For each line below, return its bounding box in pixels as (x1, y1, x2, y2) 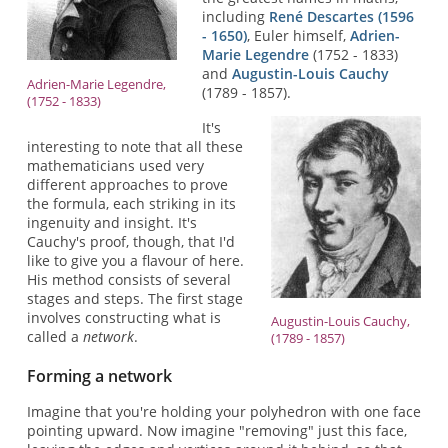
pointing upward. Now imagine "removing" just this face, (26, 421, 407, 441)
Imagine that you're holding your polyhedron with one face (26, 402, 421, 422)
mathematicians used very (26, 156, 204, 176)
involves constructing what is (26, 308, 221, 328)
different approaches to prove (26, 175, 228, 195)
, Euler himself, (247, 25, 351, 45)
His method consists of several (26, 270, 231, 290)
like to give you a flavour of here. (26, 251, 244, 271)
